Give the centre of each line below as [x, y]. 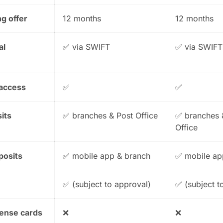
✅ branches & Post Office [110, 115]
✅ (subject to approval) [107, 184]
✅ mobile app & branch [107, 156]
